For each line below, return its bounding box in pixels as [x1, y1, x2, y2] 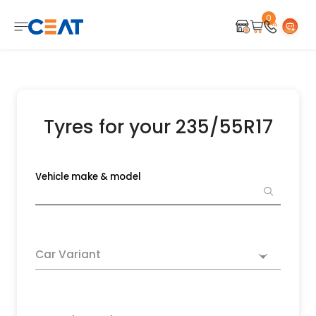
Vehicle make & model [35, 169, 142, 183]
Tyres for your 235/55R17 [43, 113, 273, 140]
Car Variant [35, 247, 102, 262]
